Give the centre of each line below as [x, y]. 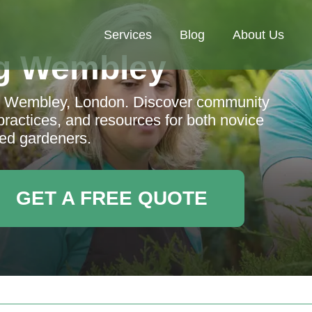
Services [128, 35]
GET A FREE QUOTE [111, 198]
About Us [258, 35]
